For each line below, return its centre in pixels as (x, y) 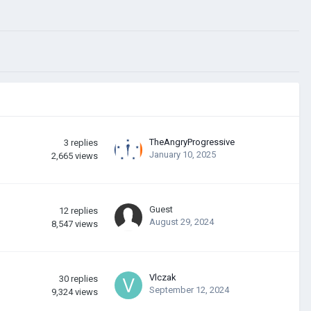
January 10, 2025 (183, 154)
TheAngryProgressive (192, 142)
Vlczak (163, 277)
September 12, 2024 (189, 289)
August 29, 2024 (182, 221)
